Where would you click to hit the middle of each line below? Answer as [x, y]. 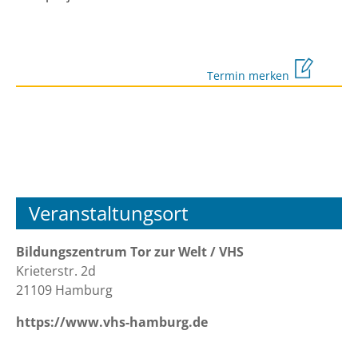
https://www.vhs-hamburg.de [112, 322]
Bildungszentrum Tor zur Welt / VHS [130, 252]
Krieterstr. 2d [56, 271]
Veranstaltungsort [109, 213]
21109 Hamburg [64, 290]
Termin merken [250, 76]
